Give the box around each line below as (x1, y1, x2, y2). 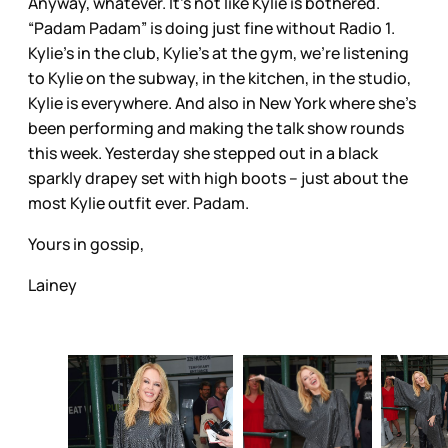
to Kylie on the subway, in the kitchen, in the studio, (28, 66, 411, 89)
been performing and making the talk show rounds (28, 116, 404, 139)
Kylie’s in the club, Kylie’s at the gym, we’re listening (28, 41, 409, 64)
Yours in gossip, (28, 232, 147, 255)
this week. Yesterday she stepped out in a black (28, 141, 378, 164)
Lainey (28, 273, 80, 296)
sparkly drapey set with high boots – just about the (28, 166, 408, 189)
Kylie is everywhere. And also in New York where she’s (28, 91, 416, 114)
